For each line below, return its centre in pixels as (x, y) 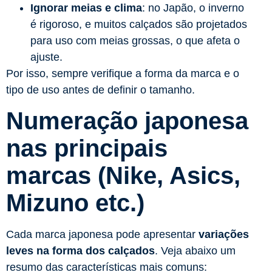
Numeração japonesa (127, 121)
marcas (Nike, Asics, (123, 176)
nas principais (87, 148)
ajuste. (46, 57)
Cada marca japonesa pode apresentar (102, 235)
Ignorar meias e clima (86, 8)
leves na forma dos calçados (80, 251)
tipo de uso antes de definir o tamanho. (100, 90)
